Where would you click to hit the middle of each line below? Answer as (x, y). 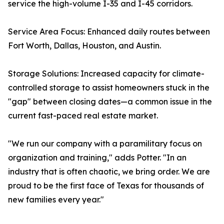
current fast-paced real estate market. (83, 116)
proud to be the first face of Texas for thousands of (106, 186)
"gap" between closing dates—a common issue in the (110, 102)
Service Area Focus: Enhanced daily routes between (109, 32)
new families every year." (56, 200)
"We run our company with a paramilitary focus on (105, 144)
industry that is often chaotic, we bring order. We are (109, 172)
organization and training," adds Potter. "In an (97, 158)
